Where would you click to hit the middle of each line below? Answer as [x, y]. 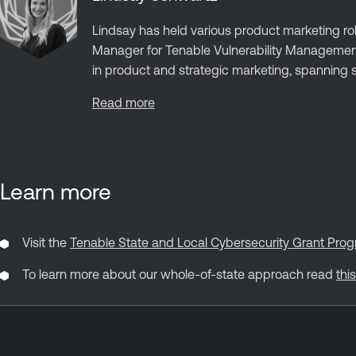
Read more [124, 103]
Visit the [46, 242]
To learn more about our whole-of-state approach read [179, 274]
